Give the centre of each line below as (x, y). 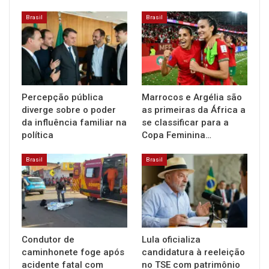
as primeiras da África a (194, 110)
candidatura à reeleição (193, 252)
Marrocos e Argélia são (192, 97)
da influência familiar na (74, 122)
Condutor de (48, 240)
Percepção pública (62, 97)
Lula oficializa (171, 240)
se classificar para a (185, 122)
